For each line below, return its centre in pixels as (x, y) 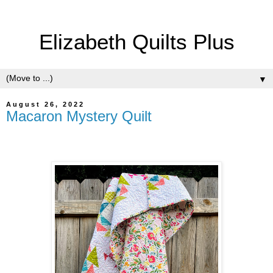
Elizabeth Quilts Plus (136, 42)
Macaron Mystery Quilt (79, 116)
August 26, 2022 (45, 105)
